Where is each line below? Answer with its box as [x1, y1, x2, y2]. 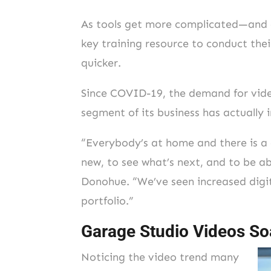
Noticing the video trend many [81, 250, 240, 264]
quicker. [81, 56, 122, 70]
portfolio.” [81, 194, 134, 207]
